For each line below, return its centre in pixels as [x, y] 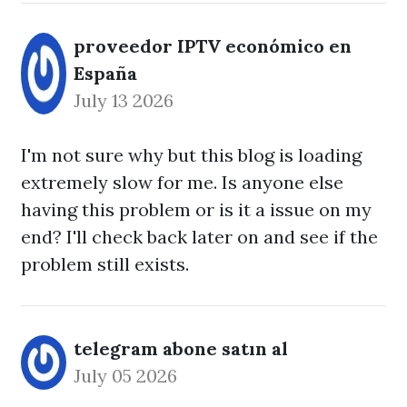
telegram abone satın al [181, 348]
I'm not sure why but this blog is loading [191, 155]
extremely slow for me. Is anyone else [182, 182]
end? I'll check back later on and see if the [199, 237]
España [105, 73]
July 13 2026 [124, 100]
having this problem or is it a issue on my [196, 209]
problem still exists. [105, 264]
